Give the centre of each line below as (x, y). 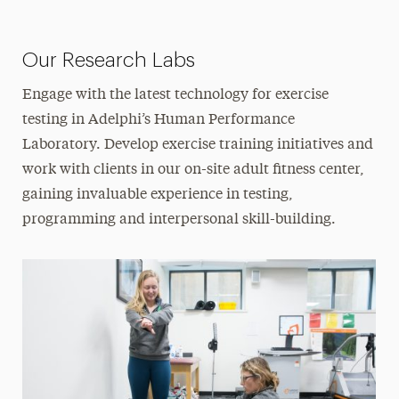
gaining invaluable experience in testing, (158, 195)
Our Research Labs (109, 60)
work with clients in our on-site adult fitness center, (194, 170)
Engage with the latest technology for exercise (176, 95)
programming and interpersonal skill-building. (179, 220)
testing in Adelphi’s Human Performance (159, 120)
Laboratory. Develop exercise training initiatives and (198, 145)
